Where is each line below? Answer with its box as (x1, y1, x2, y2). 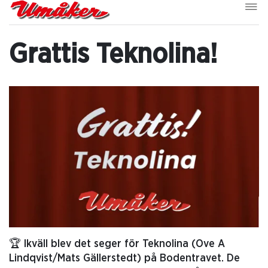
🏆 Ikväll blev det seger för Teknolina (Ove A (9, 238, 225, 249)
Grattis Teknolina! (9, 41, 217, 68)
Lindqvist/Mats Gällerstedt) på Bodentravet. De (9, 252, 240, 264)
